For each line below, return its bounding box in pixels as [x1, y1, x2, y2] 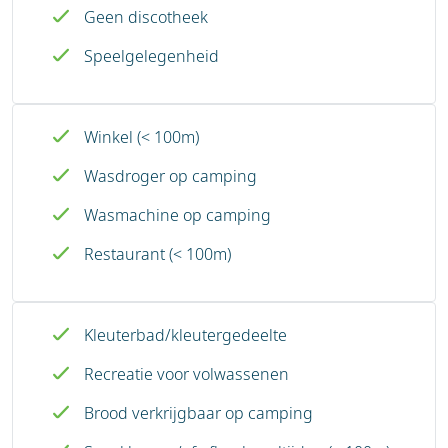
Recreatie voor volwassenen [84, 363, 289, 385]
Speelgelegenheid [84, 45, 219, 67]
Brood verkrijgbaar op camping [84, 402, 313, 424]
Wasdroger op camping [84, 165, 257, 187]
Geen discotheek [84, 6, 208, 28]
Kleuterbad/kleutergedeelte [84, 324, 287, 346]
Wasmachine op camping [84, 204, 271, 226]
